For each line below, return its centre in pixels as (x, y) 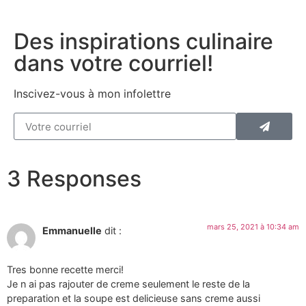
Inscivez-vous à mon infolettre (92, 94)
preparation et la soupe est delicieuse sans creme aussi (134, 298)
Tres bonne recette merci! (65, 269)
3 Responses (74, 179)
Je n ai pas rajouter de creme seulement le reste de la (128, 283)
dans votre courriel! (113, 64)
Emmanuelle (72, 231)
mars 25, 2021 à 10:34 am (253, 227)
